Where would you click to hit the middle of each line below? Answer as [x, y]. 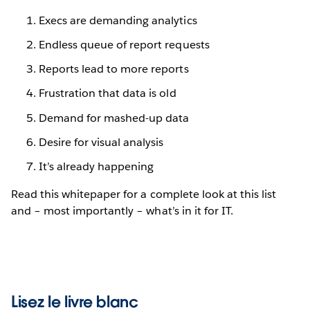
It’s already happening [97, 166]
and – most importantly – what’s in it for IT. [122, 210]
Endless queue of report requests [124, 44]
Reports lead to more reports [114, 69]
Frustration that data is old [108, 93]
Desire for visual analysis [101, 142]
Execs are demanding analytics [118, 20]
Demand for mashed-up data [114, 118]
